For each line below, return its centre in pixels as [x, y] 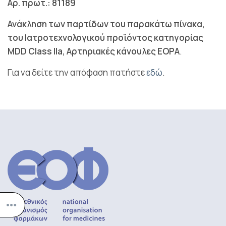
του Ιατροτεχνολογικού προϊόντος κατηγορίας [105, 38]
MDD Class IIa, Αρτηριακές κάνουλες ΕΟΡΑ [94, 51]
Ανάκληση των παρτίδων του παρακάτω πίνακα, [106, 24]
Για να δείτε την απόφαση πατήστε [77, 72]
